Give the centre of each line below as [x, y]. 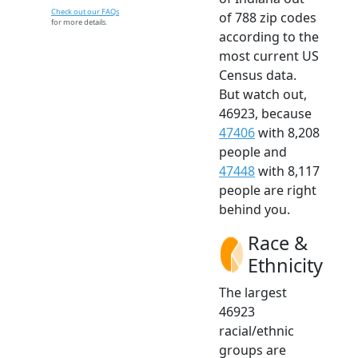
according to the [269, 37]
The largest [253, 293]
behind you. [255, 210]
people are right [268, 191]
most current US [269, 56]
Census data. [258, 76]
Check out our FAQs [85, 12]
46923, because [265, 114]
